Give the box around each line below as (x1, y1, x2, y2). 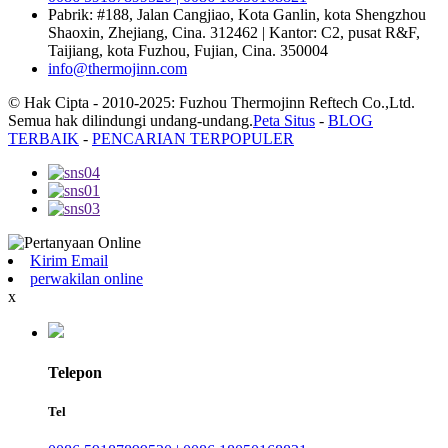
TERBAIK (8, 130, 79, 148)
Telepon (48, 363, 102, 381)
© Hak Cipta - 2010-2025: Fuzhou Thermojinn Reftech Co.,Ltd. (8, 94, 415, 112)
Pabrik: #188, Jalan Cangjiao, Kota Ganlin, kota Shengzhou (48, 6, 426, 24)
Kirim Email (30, 252, 108, 270)
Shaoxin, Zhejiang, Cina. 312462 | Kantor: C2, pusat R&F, (48, 24, 420, 42)
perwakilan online (30, 270, 143, 288)
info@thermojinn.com (48, 60, 187, 78)
